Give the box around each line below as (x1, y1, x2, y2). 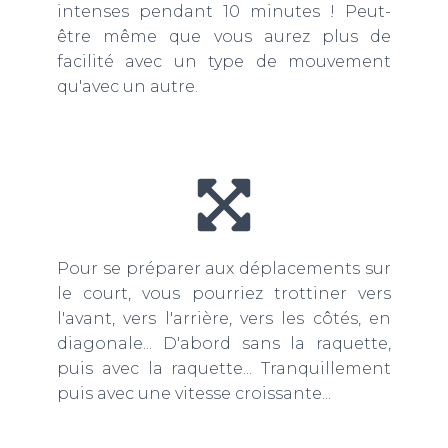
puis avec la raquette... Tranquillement (56, 359, 392, 379)
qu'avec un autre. (56, 77, 198, 97)
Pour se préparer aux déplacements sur (56, 259, 392, 279)
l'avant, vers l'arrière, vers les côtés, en (56, 309, 392, 329)
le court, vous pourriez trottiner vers (56, 284, 392, 304)
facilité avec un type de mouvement (56, 52, 392, 72)
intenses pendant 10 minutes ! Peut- (56, 2, 392, 22)
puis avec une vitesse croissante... (56, 384, 331, 404)
